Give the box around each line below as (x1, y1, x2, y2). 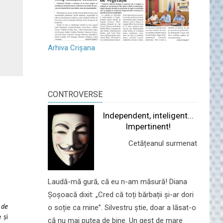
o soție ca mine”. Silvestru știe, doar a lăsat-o (48, 203, 196, 212)
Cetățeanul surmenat (128, 138, 197, 148)
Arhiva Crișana (48, 43, 95, 52)
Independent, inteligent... (103, 110, 194, 120)
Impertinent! (125, 121, 171, 131)
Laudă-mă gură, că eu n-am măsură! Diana (48, 177, 187, 186)
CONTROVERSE (48, 89, 103, 99)
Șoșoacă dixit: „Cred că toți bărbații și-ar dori (48, 190, 194, 199)
